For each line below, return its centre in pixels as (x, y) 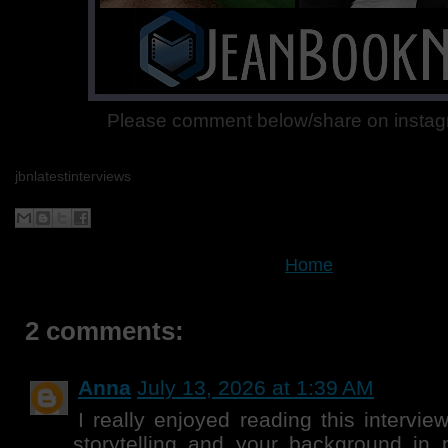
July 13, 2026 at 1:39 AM (255, 387)
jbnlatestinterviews (73, 176)
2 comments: (104, 331)
